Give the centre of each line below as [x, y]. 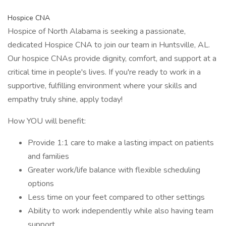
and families [48, 156]
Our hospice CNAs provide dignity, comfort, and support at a [112, 59]
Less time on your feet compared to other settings [116, 197]
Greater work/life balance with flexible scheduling [114, 170]
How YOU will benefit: [47, 121]
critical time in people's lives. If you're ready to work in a [104, 72]
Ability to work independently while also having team [121, 211]
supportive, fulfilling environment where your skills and [102, 86]
